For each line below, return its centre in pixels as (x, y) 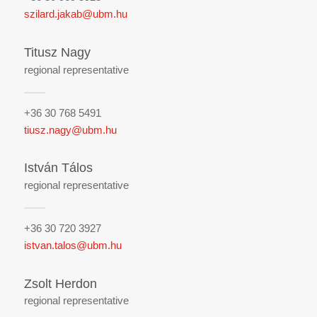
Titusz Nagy (57, 52)
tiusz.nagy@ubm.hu (70, 129)
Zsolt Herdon (60, 283)
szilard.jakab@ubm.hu (75, 14)
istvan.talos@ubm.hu (73, 245)
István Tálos (58, 168)
